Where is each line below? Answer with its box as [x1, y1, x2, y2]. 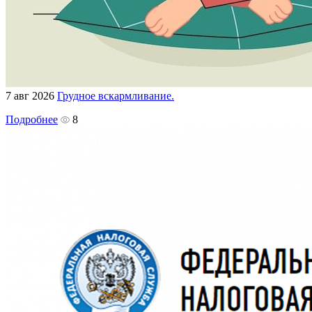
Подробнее [6, 113, 58, 125]
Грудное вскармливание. [57, 89, 174, 102]
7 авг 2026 [6, 89, 54, 102]
